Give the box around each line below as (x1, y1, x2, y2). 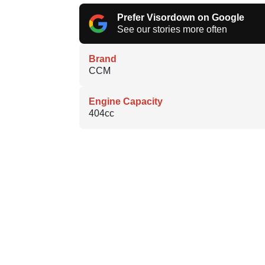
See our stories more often (117, 24, 227, 35)
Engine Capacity (89, 96, 163, 107)
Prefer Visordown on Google (117, 12, 244, 23)
